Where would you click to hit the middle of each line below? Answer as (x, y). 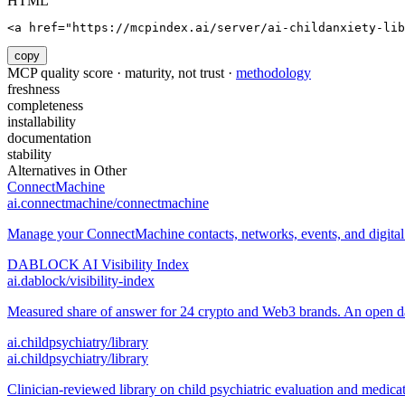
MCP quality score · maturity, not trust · (122, 73)
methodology (273, 73)
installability (42, 122)
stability (29, 155)
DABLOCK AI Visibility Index (98, 265)
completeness (45, 106)
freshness (33, 89)
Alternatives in (51, 171)
